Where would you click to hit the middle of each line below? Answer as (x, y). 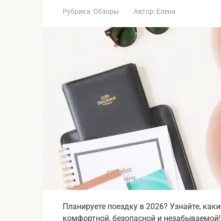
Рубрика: (77, 11)
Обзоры (106, 11)
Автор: (144, 11)
